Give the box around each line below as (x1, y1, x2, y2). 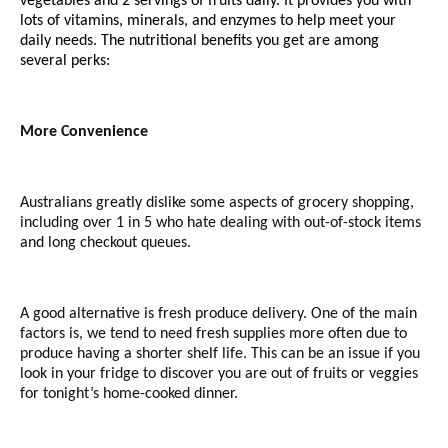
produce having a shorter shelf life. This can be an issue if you (20, 345, 420, 362)
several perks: (20, 52, 110, 69)
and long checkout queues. (20, 234, 191, 251)
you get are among (252, 32, 379, 49)
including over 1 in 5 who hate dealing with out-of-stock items (20, 214, 421, 231)
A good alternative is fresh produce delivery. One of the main (20, 305, 417, 322)
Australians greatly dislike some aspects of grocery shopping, (20, 194, 414, 211)
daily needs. (20, 32, 101, 49)
